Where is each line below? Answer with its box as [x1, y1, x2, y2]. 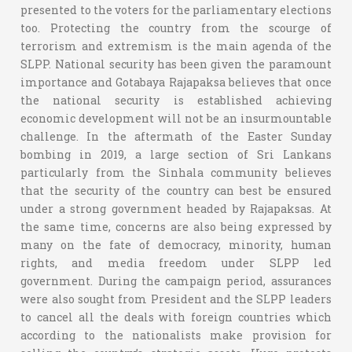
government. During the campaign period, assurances [20, 273, 332, 288]
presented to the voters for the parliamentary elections [20, 2, 332, 17]
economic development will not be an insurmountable [20, 110, 332, 126]
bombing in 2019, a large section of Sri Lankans [20, 146, 332, 162]
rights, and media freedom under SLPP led [20, 255, 332, 270]
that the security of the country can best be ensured [20, 182, 332, 198]
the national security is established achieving [20, 92, 332, 108]
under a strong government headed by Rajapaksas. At [20, 200, 332, 216]
